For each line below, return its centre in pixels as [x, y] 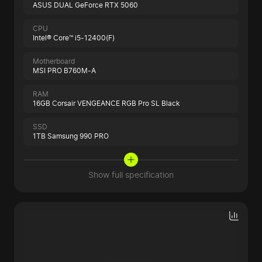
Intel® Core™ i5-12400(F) [74, 38]
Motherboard [54, 61]
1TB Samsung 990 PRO [71, 136]
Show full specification [131, 175]
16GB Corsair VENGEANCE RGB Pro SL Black [106, 104]
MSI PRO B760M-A [64, 71]
